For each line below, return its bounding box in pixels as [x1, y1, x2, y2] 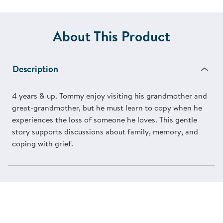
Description [12, 63, 58, 76]
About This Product [53, 26, 170, 46]
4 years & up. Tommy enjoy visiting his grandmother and [12, 90, 207, 102]
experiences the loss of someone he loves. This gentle [12, 114, 197, 125]
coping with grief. [12, 138, 73, 149]
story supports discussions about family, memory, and [12, 126, 198, 137]
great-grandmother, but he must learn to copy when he [12, 102, 202, 113]
